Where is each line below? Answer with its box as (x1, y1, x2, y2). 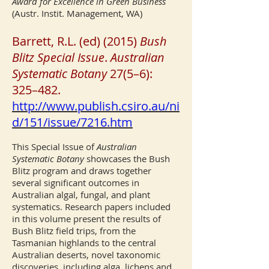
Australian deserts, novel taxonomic (12, 249, 160, 261)
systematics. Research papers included (12, 201, 171, 213)
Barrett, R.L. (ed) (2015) (12, 33, 140, 49)
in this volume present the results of (12, 213, 161, 225)
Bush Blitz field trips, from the (12, 225, 136, 237)
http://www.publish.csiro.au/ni (12, 98, 180, 114)
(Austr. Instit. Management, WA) (12, 7, 142, 19)
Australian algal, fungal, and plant (12, 189, 150, 201)
